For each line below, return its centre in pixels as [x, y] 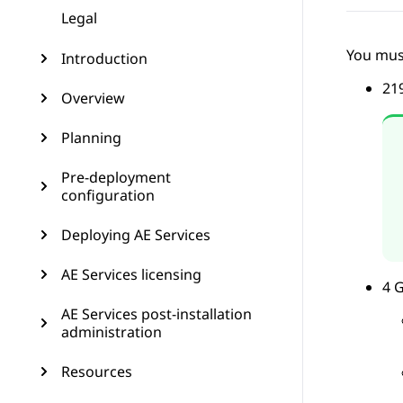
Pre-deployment [116, 177]
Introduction [104, 58]
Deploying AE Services [136, 235]
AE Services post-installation [157, 314]
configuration [108, 195]
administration [112, 332]
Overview [93, 98]
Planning [91, 138]
